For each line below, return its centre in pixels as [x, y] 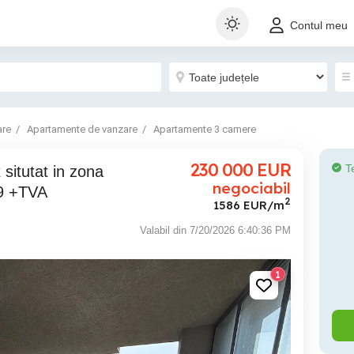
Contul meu [319, 26]
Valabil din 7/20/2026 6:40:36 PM [215, 230]
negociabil [252, 188]
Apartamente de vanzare [82, 129]
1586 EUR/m [249, 205]
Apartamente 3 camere [205, 129]
